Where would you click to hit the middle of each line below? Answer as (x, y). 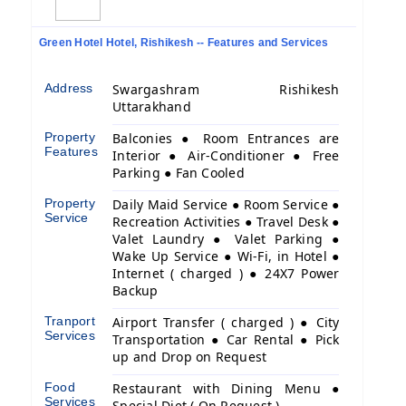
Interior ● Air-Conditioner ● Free (226, 155)
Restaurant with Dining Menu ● (226, 388)
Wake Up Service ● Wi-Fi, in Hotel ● (226, 256)
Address (69, 88)
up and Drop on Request (190, 357)
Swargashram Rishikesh (226, 89)
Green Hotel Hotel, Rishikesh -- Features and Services (184, 43)
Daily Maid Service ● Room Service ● (226, 204)
